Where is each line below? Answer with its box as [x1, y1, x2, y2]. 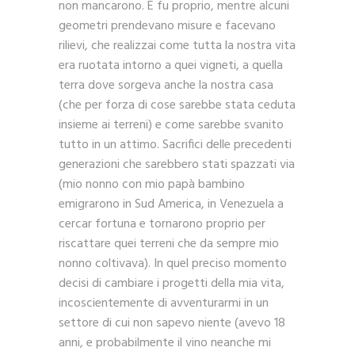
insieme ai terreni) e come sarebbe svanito [59, 115, 284, 136]
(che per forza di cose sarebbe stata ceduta [59, 95, 296, 116]
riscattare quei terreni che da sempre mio [59, 234, 279, 255]
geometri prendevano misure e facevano [59, 16, 276, 37]
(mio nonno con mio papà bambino [59, 174, 245, 196]
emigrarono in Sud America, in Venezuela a [59, 194, 284, 216]
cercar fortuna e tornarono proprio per [59, 214, 265, 235]
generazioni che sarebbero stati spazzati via [59, 155, 295, 176]
